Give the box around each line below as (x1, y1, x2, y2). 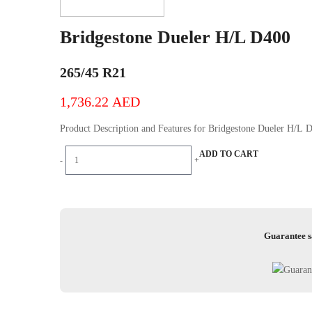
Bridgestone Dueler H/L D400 (59, 27, 290, 47)
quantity (64, 214, 97, 225)
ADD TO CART (198, 149, 258, 159)
